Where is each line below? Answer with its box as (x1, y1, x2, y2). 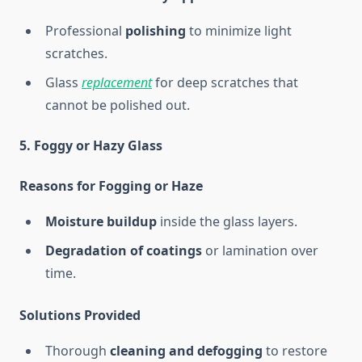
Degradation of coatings (45, 242, 202, 260)
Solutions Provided (19, 306, 141, 325)
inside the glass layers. (157, 213, 297, 231)
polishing (125, 22, 186, 40)
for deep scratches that (152, 74, 298, 92)
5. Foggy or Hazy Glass (19, 137, 162, 155)
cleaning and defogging (110, 342, 263, 360)
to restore (263, 342, 327, 360)
